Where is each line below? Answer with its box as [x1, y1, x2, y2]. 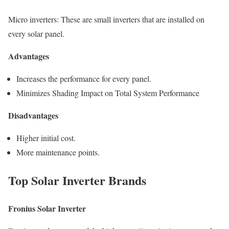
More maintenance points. [16, 146, 100, 157]
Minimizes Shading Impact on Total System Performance [16, 87, 199, 98]
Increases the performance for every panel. [16, 73, 151, 84]
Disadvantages [8, 109, 58, 121]
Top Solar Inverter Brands [8, 171, 146, 189]
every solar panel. [8, 28, 64, 39]
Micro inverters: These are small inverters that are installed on [8, 13, 204, 25]
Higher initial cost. [16, 132, 76, 143]
